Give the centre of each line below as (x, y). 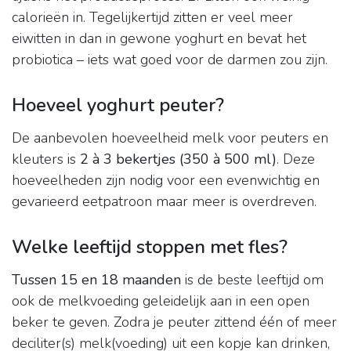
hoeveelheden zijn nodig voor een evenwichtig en (166, 181)
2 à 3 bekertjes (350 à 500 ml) (178, 159)
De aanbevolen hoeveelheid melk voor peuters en (170, 138)
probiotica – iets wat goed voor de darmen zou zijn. (170, 60)
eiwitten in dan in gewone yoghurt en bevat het (159, 39)
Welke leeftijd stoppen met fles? (150, 247)
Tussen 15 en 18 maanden (96, 280)
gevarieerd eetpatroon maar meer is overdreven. (164, 202)
